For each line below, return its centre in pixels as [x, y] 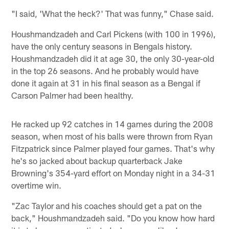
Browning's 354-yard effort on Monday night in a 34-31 [113, 173]
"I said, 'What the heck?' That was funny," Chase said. [113, 13]
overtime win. [37, 185]
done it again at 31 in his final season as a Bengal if [106, 83]
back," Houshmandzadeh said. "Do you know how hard [113, 217]
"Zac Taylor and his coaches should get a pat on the [108, 205]
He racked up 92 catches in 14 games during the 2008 [112, 123]
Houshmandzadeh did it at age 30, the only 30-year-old [113, 58]
